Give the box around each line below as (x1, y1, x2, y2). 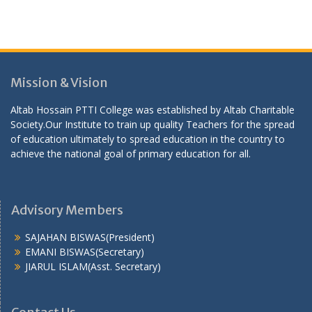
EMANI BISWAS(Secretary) (25, 245, 144, 259)
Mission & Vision (10, 75, 108, 91)
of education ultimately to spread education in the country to (10, 132, 285, 146)
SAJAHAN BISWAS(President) (25, 231, 155, 244)
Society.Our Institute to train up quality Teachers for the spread (10, 118, 295, 132)
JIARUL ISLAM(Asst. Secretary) (25, 260, 161, 274)
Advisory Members (11, 202, 123, 219)
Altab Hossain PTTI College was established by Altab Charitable (10, 103, 295, 117)
